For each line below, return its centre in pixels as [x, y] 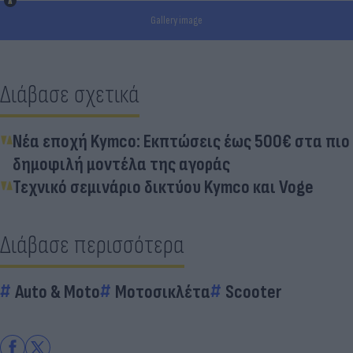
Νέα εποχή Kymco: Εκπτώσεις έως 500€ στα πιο [181, 142]
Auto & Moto [58, 292]
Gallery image [176, 20]
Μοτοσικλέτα [163, 292]
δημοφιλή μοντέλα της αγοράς [121, 165]
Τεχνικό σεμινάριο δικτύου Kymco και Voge [163, 188]
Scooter [254, 292]
